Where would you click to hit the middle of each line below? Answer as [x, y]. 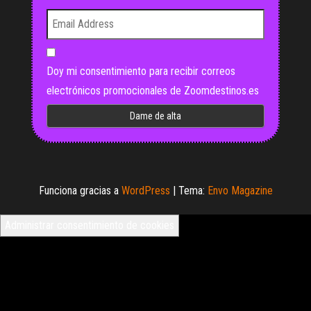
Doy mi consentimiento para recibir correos [141, 71]
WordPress [145, 190]
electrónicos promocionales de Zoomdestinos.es [153, 90]
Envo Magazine [240, 190]
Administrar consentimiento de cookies [90, 225]
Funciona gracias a [80, 190]
